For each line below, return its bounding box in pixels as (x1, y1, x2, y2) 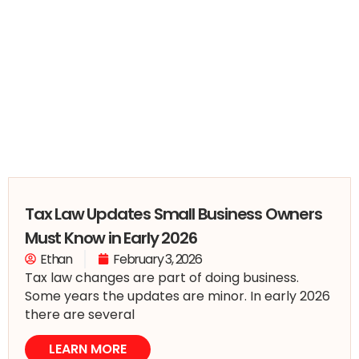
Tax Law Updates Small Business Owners (25, 202, 322, 225)
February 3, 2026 (113, 249, 202, 268)
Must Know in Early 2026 (25, 226, 197, 249)
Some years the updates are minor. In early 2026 (25, 286, 330, 305)
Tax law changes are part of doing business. (25, 268, 299, 287)
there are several (25, 305, 135, 324)
